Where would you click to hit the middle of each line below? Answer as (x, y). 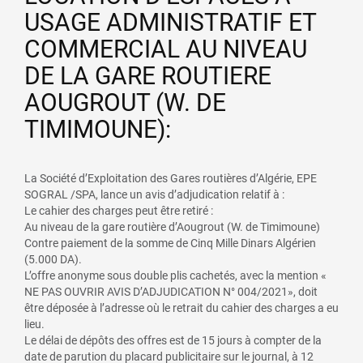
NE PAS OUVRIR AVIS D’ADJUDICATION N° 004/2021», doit (171, 291)
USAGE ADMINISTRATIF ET (171, 22)
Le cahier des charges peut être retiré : (119, 210)
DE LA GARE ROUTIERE (148, 75)
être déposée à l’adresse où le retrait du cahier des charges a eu (181, 307)
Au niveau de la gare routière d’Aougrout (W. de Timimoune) (172, 226)
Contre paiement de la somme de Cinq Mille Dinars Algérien (170, 243)
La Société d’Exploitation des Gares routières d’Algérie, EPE (171, 178)
